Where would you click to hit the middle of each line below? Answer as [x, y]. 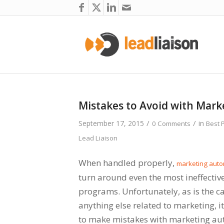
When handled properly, [127, 163]
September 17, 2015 [111, 123]
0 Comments [171, 123]
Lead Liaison [98, 138]
